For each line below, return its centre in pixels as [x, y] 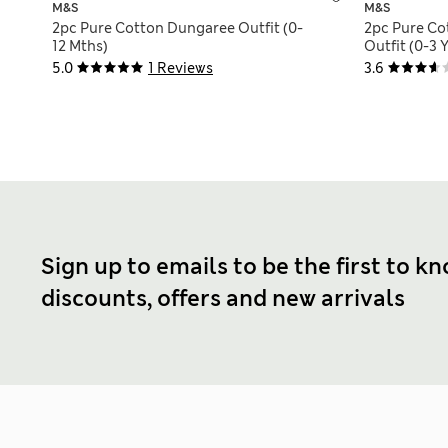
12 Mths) [80, 46]
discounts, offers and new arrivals [223, 298]
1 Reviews [180, 68]
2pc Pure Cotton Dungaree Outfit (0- [177, 28]
